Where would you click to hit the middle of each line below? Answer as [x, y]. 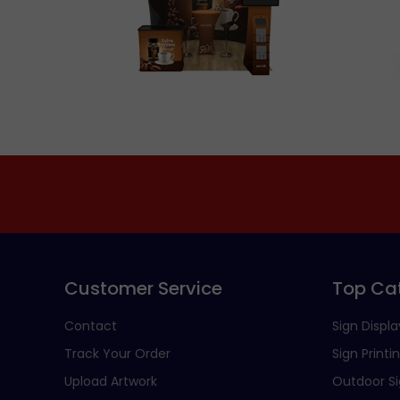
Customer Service [143, 288]
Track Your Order [117, 353]
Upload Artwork [111, 381]
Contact [91, 325]
